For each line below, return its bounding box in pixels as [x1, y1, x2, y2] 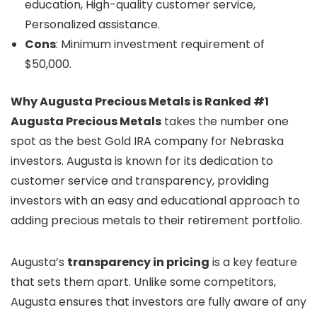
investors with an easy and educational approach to [11, 192, 300, 209]
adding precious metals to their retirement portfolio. [11, 212, 302, 229]
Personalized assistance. [25, 16, 160, 33]
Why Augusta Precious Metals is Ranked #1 [11, 93, 269, 110]
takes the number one [161, 113, 289, 129]
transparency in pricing [67, 254, 209, 270]
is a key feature [209, 254, 297, 270]
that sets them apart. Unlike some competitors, [11, 274, 276, 290]
